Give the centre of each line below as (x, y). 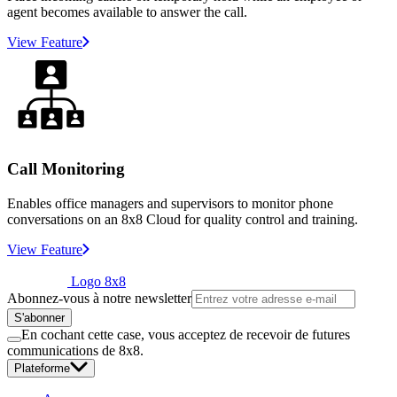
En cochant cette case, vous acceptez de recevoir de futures (186, 334)
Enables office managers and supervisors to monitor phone (170, 203)
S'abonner (39, 317)
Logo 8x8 (98, 281)
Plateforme (42, 368)
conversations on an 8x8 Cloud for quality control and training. (183, 219)
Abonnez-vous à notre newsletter (99, 298)
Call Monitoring (66, 168)
